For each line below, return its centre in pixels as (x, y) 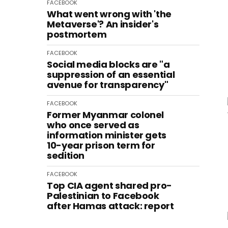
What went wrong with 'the (109, 14)
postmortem (77, 34)
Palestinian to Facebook (103, 196)
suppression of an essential (111, 75)
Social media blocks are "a (108, 64)
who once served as (93, 125)
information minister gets (107, 135)
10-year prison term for (101, 145)
